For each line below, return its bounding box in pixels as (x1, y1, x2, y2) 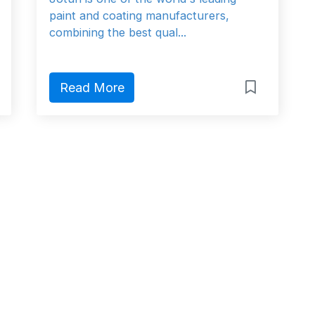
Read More (59, 80, 124, 96)
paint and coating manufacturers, (49, 8, 229, 23)
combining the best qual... (49, 25, 186, 40)
